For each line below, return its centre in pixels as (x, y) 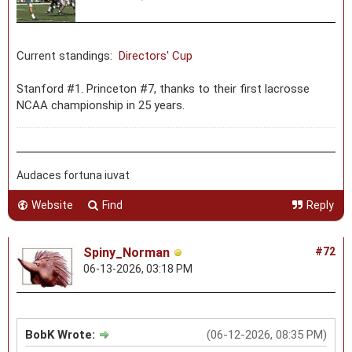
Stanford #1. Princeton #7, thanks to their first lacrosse (163, 88)
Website (52, 205)
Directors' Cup (156, 55)
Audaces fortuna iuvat (73, 175)
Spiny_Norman (126, 252)
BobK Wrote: (62, 334)
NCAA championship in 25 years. (101, 105)
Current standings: (68, 55)
